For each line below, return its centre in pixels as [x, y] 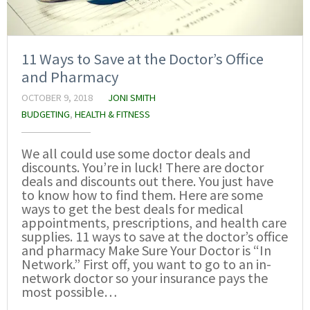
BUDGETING [46, 115]
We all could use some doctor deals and [136, 154]
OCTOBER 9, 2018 [57, 98]
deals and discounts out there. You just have [147, 181]
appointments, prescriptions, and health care [154, 223]
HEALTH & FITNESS [112, 115]
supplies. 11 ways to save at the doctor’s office [155, 237]
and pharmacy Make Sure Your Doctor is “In [146, 250]
